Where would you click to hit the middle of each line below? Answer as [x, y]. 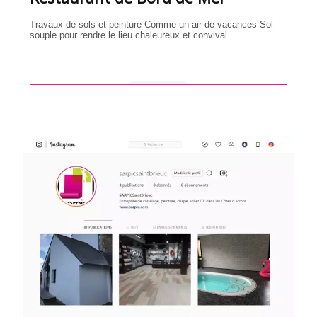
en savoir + [158, 94]
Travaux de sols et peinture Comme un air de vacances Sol [152, 25]
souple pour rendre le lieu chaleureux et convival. [132, 35]
